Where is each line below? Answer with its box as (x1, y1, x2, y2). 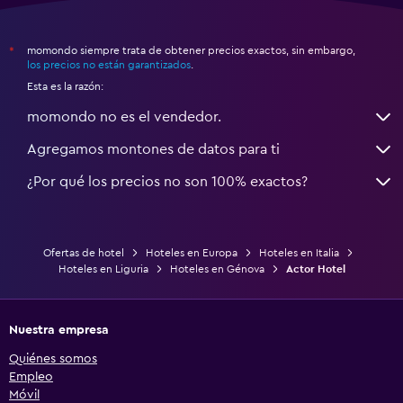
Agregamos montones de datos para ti (27, 141, 280, 157)
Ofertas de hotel (42, 246, 124, 258)
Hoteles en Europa (145, 246, 237, 258)
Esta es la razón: (27, 80, 103, 92)
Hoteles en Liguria (58, 263, 148, 274)
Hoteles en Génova (169, 263, 264, 274)
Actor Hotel (285, 263, 345, 274)
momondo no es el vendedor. (27, 109, 221, 124)
